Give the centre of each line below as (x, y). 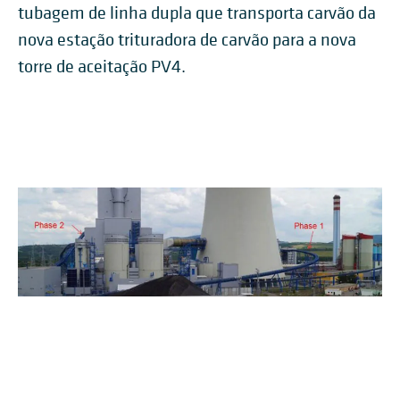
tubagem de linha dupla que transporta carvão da (197, 13)
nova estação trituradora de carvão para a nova (187, 40)
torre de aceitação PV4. (102, 67)
